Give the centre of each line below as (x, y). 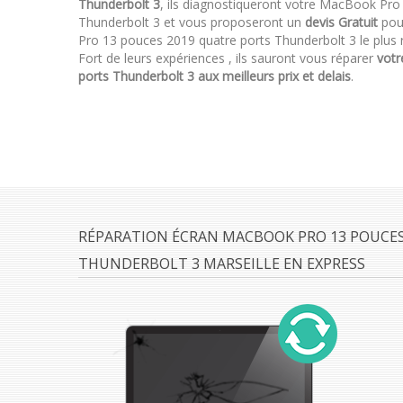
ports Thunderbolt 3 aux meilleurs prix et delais (215, 76)
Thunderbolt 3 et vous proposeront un (192, 22)
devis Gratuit (341, 22)
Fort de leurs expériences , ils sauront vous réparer (228, 58)
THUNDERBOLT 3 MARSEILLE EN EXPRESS (222, 264)
